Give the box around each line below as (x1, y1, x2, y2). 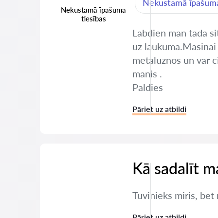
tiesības (81, 14, 106, 23)
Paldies (132, 81, 163, 93)
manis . (132, 68, 162, 79)
